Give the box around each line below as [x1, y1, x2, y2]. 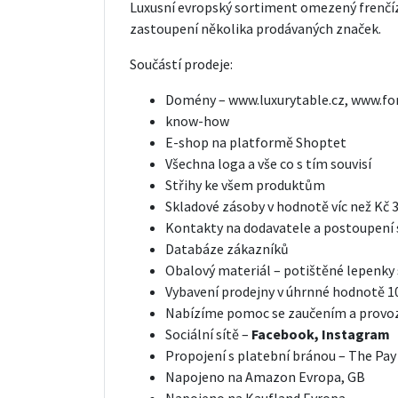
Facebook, [251, 324, 322, 343]
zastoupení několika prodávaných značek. [130, 19, 381, 37]
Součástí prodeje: [130, 54, 233, 73]
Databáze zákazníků [165, 239, 289, 258]
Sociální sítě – [165, 324, 251, 343]
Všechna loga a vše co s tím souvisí [165, 154, 371, 172]
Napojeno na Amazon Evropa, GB [165, 367, 365, 386]
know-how [165, 111, 229, 130]
